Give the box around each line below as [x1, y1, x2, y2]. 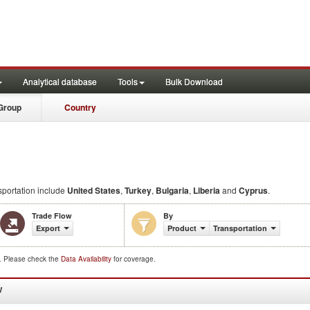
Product [167, 223, 197, 233]
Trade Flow [32, 210, 72, 221]
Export [36, 223, 60, 233]
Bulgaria [156, 184, 189, 197]
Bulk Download [165, 75, 223, 87]
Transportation [213, 223, 267, 233]
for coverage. [113, 254, 156, 264]
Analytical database [23, 75, 97, 87]
